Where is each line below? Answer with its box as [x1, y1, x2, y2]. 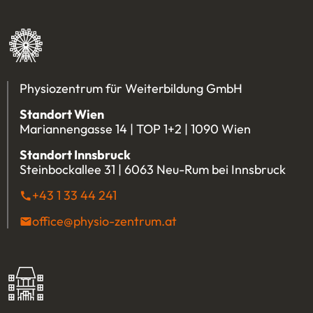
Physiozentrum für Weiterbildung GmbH [20, 80, 242, 96]
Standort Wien [20, 105, 104, 122]
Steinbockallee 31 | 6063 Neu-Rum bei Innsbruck [20, 161, 286, 177]
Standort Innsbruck [20, 146, 131, 163]
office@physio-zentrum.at [32, 212, 177, 229]
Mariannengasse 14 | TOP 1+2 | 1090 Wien [20, 120, 251, 137]
